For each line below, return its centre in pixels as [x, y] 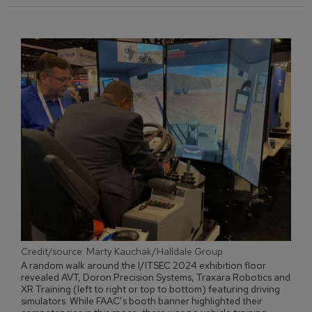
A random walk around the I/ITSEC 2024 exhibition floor [143, 265]
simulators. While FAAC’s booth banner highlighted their [142, 301]
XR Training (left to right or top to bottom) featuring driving [150, 289]
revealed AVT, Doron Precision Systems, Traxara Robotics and [156, 277]
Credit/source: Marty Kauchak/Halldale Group [122, 251]
